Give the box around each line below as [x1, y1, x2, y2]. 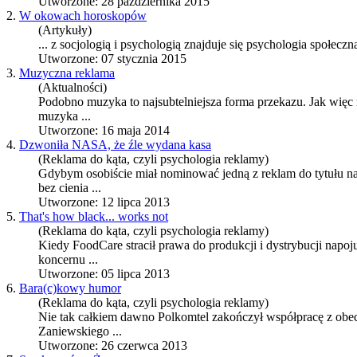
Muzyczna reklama [19, 66, 115, 80]
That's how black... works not [19, 210, 168, 224]
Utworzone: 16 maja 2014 [38, 124, 170, 138]
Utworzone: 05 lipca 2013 [38, 267, 170, 281]
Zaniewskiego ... [38, 324, 122, 339]
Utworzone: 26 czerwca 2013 [38, 339, 187, 353]
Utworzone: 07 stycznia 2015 [38, 52, 186, 66]
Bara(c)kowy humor [19, 281, 121, 296]
